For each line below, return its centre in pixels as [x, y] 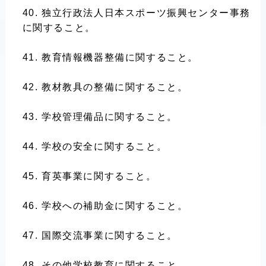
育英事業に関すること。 [99, 176]
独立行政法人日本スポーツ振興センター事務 [146, 13]
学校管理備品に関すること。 [109, 117]
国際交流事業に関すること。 [109, 235]
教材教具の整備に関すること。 [115, 87]
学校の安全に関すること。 [104, 146]
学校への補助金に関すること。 [115, 206]
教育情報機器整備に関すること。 [120, 57]
